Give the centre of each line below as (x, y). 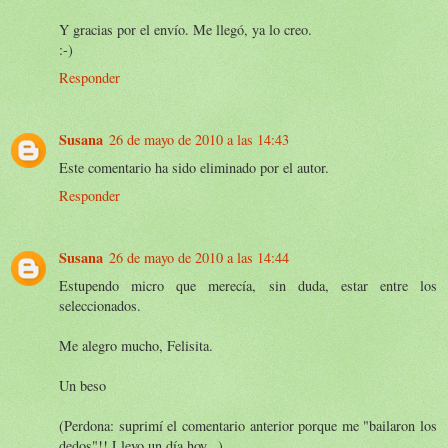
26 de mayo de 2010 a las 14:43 (199, 139)
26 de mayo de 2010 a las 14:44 (199, 257)
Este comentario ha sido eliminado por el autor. (194, 167)
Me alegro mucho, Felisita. (136, 345)
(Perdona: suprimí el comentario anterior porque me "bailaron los (248, 425)
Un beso (82, 385)
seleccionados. (100, 305)
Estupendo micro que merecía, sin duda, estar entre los (248, 285)
